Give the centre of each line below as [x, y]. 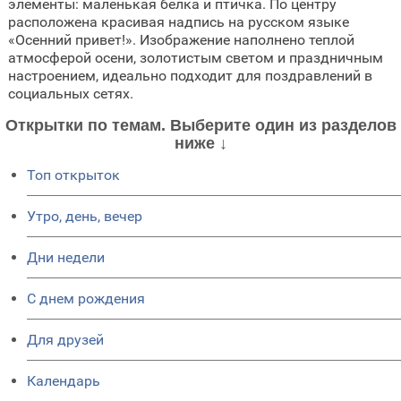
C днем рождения [86, 298]
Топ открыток [73, 175]
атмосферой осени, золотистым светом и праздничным [195, 57]
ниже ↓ [200, 143]
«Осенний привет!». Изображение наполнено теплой [181, 39]
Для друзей [65, 339]
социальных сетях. [70, 93]
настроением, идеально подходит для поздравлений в [190, 75]
